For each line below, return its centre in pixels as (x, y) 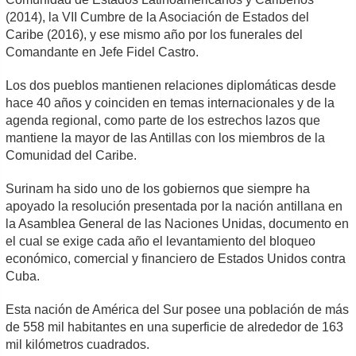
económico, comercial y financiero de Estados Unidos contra (176, 258)
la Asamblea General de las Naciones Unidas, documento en (178, 223)
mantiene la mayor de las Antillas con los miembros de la (166, 137)
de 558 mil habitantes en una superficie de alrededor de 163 (175, 327)
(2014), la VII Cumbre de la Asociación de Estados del (158, 17)
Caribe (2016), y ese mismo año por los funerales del (155, 34)
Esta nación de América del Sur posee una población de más (178, 309)
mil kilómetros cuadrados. (78, 344)
